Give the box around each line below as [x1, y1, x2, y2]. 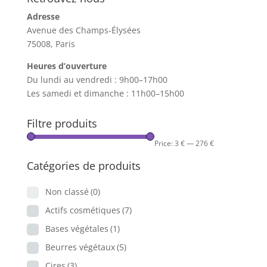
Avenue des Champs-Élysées [26, 24, 141, 36]
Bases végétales [45, 222, 108, 234]
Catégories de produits [26, 158, 141, 173]
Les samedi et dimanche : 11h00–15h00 [26, 87, 184, 99]
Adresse [26, 10, 60, 22]
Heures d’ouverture [26, 60, 107, 72]
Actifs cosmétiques [45, 204, 120, 216]
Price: [154, 138, 175, 148]
